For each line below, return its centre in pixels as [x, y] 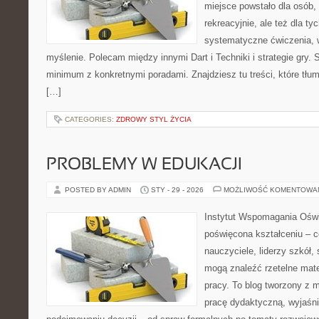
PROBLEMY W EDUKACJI [144, 165]
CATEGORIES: [90, 119]
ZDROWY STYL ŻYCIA [154, 119]
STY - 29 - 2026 [177, 190]
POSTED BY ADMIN [99, 190]
